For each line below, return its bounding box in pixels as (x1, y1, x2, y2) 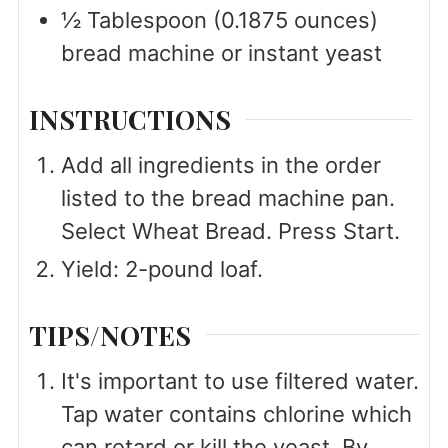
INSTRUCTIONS (28, 101, 231, 138)
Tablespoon (86, 7, 207, 34)
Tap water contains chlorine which (60, 401, 412, 428)
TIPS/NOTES (28, 316, 191, 353)
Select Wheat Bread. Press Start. (60, 218, 400, 245)
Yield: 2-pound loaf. (60, 256, 263, 283)
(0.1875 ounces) (212, 7, 378, 34)
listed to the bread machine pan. (60, 185, 395, 212)
